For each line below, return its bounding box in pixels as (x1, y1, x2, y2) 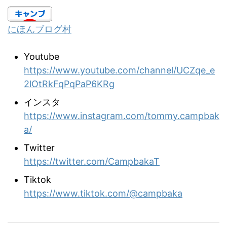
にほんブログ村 (8, 24, 71, 35)
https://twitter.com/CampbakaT (24, 156, 160, 167)
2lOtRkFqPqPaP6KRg (24, 78, 115, 89)
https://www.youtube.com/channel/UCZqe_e (24, 64, 215, 75)
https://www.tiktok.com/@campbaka (24, 187, 182, 199)
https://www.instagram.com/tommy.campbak (24, 110, 219, 121)
